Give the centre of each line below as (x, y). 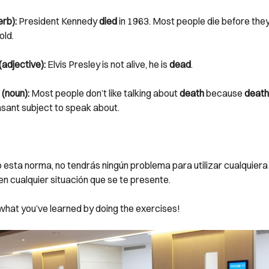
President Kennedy (58, 21)
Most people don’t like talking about (104, 93)
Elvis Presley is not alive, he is (107, 64)
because (224, 93)
